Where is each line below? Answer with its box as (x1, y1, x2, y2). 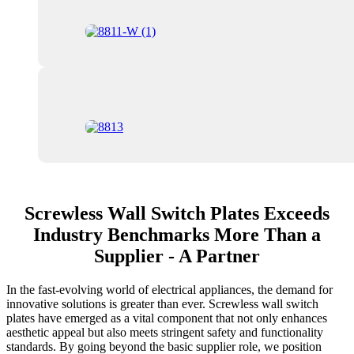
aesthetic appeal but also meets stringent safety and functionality (6, 326, 323, 340)
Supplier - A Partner (94, 246, 260, 267)
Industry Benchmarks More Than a (33, 224, 321, 246)
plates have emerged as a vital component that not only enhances (6, 311, 327, 326)
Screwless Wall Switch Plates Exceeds (24, 203, 330, 224)
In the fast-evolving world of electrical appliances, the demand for (6, 283, 333, 297)
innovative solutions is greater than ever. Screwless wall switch (6, 297, 318, 311)
